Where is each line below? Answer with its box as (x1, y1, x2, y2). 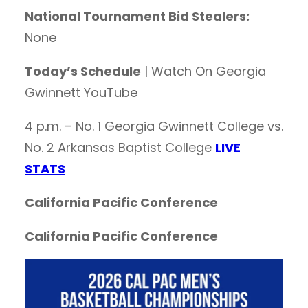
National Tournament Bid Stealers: (25, 8, 250, 25)
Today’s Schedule (25, 63, 141, 80)
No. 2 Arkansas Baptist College (25, 139, 215, 157)
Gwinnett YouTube (25, 84, 137, 102)
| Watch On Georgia (141, 63, 266, 80)
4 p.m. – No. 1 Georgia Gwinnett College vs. (25, 118, 283, 135)
